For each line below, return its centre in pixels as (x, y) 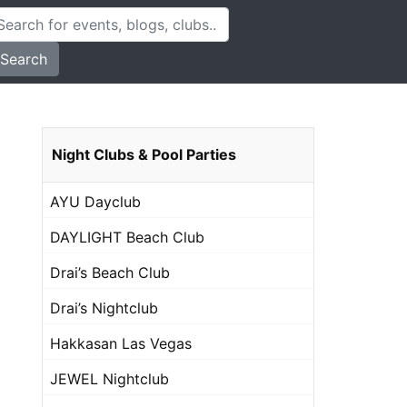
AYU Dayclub (95, 202)
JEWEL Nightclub (109, 379)
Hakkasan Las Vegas (121, 343)
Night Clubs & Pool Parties (144, 154)
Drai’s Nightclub (104, 308)
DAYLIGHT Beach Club (127, 237)
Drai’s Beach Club (110, 273)
